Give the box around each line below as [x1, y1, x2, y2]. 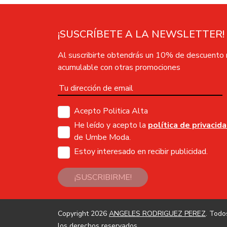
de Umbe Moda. [74, 131, 131, 143]
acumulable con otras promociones [58, 61, 180, 73]
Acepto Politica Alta [74, 105, 148, 117]
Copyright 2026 [58, 208, 109, 218]
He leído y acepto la [74, 119, 148, 131]
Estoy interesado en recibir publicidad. [74, 145, 208, 157]
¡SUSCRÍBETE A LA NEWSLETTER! [58, 27, 224, 41]
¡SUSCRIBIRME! [74, 171, 132, 183]
